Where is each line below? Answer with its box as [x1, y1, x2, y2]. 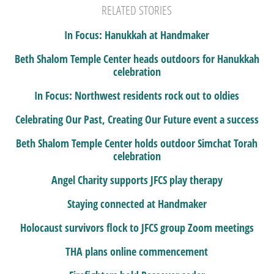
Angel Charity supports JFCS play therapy [51, 172, 223, 188]
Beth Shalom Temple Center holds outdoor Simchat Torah [16, 136, 258, 151]
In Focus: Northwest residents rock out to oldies [34, 88, 240, 103]
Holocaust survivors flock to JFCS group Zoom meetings [20, 220, 254, 235]
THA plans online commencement [65, 244, 209, 259]
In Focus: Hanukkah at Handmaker [64, 28, 210, 43]
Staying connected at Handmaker [67, 196, 207, 212]
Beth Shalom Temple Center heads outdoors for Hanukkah [14, 51, 259, 67]
